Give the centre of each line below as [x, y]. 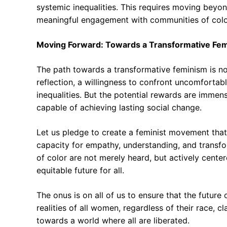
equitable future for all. [80, 170]
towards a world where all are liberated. [113, 220]
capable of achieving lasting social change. [119, 107]
